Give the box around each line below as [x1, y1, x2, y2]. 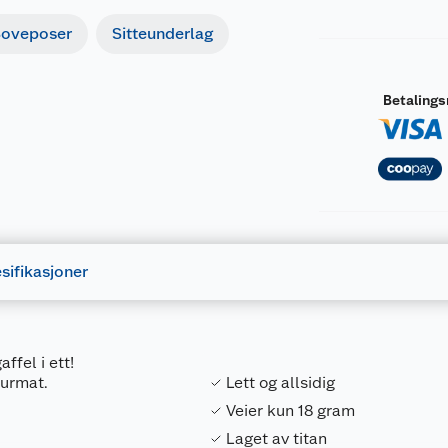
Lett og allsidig [226, 373, 336, 392]
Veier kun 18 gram [226, 401, 356, 420]
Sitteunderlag [112, 24, 213, 43]
